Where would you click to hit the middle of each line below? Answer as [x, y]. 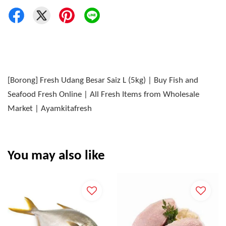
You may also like [56, 156]
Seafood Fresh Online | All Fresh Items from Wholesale [103, 95]
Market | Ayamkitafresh [50, 109]
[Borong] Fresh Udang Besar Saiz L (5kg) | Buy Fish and [103, 81]
